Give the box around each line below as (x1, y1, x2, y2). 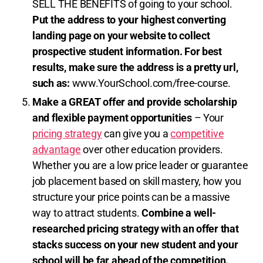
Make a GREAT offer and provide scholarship (32, 96, 237, 109)
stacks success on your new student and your (32, 238, 238, 251)
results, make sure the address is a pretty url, (32, 61, 238, 74)
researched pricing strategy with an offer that (32, 222, 239, 235)
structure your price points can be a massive (32, 191, 231, 204)
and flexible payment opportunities (32, 112, 192, 124)
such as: (32, 77, 70, 90)
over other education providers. (80, 143, 223, 156)
